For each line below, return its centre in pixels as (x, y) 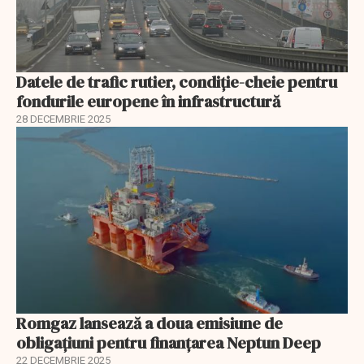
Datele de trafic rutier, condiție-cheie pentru (177, 82)
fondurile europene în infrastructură (148, 102)
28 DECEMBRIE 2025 (63, 119)
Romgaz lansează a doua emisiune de (149, 323)
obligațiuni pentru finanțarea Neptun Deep (169, 342)
